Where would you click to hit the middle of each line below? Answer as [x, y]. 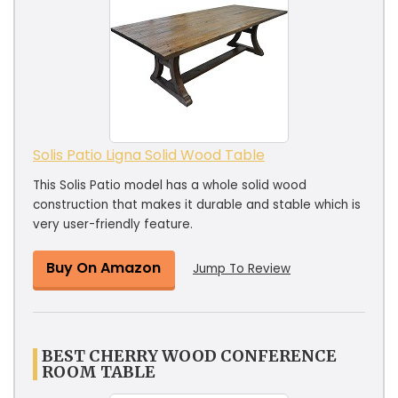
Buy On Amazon [103, 267]
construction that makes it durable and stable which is [197, 204]
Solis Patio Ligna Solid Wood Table [149, 155]
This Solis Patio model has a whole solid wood [170, 185]
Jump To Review [242, 268]
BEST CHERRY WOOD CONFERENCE [189, 355]
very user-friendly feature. [113, 224]
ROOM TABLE [99, 371]
